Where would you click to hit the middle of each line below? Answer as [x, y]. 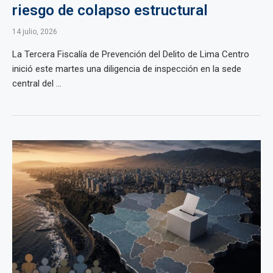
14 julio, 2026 [35, 32]
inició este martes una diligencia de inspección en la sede [127, 69]
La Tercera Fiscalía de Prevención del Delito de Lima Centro [131, 54]
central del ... [37, 83]
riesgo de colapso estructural [110, 10]
